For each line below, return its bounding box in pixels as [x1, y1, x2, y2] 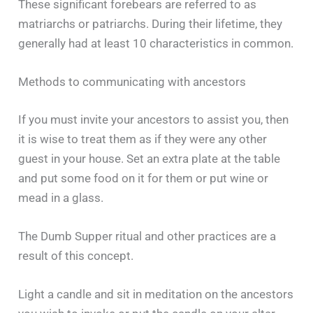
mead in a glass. [18, 190, 104, 205]
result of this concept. [18, 248, 134, 263]
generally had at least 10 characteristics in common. [18, 36, 294, 50]
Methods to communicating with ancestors [18, 75, 247, 89]
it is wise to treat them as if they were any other [18, 131, 268, 146]
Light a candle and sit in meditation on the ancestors [18, 286, 294, 301]
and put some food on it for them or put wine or [18, 170, 269, 185]
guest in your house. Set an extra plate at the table [18, 151, 281, 166]
